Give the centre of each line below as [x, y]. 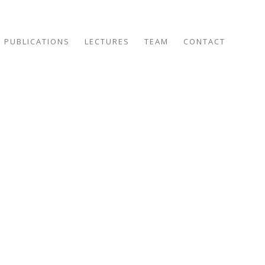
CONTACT [204, 41]
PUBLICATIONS [37, 41]
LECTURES [107, 41]
